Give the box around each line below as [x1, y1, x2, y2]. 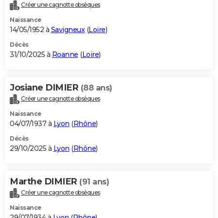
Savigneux [51, 25, 85, 35]
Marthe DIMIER [10, 176, 79, 187]
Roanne [52, 50, 78, 59]
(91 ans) [79, 177, 109, 187]
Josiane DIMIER [10, 82, 81, 93]
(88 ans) [80, 83, 112, 93]
